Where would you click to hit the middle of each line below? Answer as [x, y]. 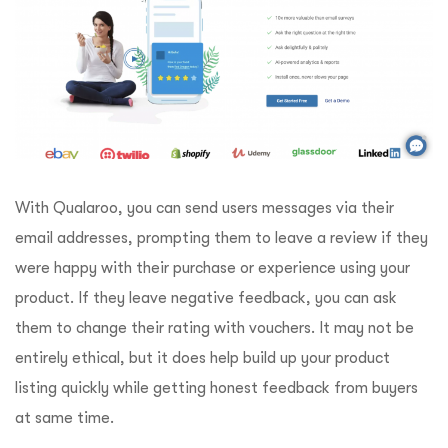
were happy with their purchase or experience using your [212, 268]
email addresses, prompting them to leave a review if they [221, 238]
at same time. [64, 418]
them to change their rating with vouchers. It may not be [214, 328]
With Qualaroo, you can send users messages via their [204, 208]
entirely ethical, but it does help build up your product [202, 358]
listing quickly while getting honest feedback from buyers [216, 388]
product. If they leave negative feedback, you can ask [206, 298]
